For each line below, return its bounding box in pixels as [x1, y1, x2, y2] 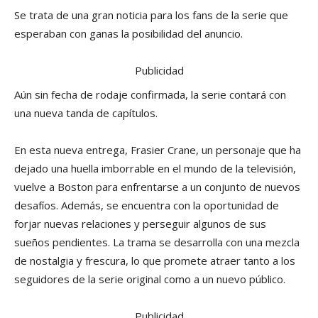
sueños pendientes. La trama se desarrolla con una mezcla [14, 235, 300, 250]
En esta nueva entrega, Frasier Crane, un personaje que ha [14, 143, 301, 158]
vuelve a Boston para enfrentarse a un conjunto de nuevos [14, 180, 300, 194]
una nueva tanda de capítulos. [14, 106, 158, 121]
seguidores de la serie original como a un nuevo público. [14, 272, 285, 287]
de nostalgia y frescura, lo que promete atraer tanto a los [14, 253, 295, 268]
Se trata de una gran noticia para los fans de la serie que [14, 8, 288, 23]
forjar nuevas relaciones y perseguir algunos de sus [14, 216, 266, 231]
